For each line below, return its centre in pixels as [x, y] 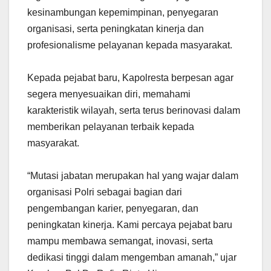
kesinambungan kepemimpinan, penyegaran [123, 12]
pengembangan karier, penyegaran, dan [113, 208]
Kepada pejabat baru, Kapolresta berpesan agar [130, 77]
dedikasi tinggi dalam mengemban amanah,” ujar [132, 257]
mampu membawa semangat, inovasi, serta [120, 241]
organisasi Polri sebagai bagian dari [105, 192]
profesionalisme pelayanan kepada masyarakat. [130, 45]
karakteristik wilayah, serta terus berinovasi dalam [134, 110]
